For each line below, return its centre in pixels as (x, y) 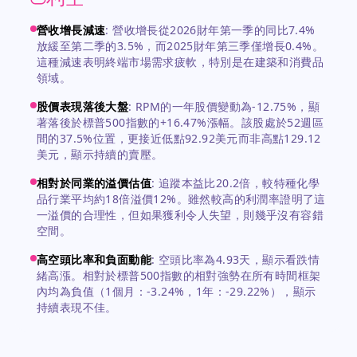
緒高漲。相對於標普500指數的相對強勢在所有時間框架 (179, 275)
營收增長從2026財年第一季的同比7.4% (214, 30)
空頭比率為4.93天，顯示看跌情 (239, 259)
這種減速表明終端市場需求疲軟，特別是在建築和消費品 (180, 62)
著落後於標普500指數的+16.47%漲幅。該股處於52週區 (180, 122)
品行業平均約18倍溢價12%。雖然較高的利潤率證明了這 (181, 199)
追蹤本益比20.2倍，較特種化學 (239, 183)
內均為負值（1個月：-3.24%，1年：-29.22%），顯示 (177, 291)
